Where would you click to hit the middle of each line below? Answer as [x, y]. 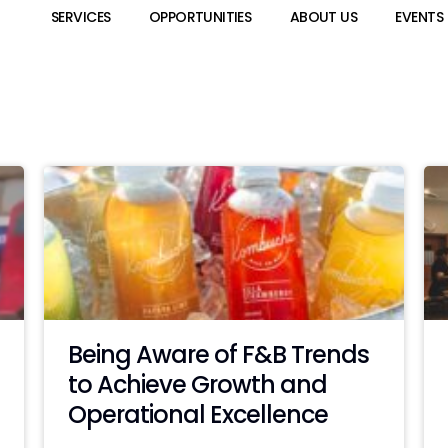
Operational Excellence [198, 415]
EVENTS [419, 17]
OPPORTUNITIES [200, 17]
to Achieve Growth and [198, 385]
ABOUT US [323, 17]
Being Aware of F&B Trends [219, 355]
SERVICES [81, 17]
